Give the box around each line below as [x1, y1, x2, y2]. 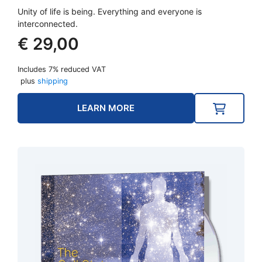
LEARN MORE [77, 102, 135, 114]
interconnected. [18, 19, 78, 29]
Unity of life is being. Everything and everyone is [18, 6, 202, 17]
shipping [37, 77, 68, 86]
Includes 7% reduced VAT [18, 65, 106, 74]
